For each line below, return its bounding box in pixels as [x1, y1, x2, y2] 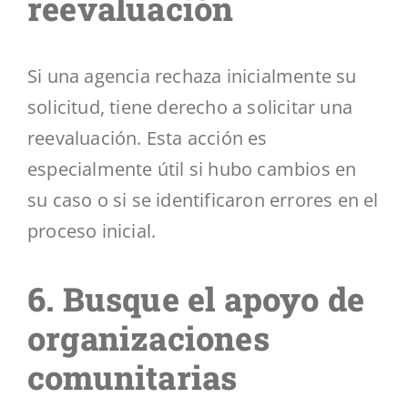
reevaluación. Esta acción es [27, 125, 268, 150]
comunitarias [27, 354, 238, 399]
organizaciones [27, 315, 270, 360]
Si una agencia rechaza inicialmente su [27, 63, 357, 88]
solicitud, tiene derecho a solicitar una [27, 94, 353, 119]
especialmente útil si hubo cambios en [27, 156, 357, 181]
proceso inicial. [27, 218, 157, 243]
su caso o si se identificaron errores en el [27, 187, 379, 212]
